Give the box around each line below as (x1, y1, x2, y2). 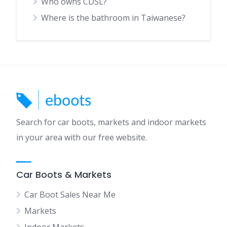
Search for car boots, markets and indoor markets (16, 117, 206, 128)
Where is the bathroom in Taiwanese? (41, 12, 185, 23)
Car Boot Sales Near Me (24, 189, 116, 200)
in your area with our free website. (16, 132, 147, 143)
